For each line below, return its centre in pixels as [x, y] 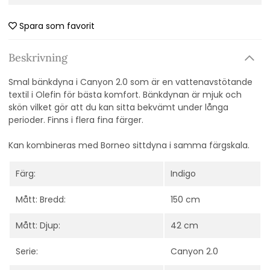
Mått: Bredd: [41, 200]
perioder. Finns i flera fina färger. [76, 120]
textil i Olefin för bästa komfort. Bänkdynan [100, 95]
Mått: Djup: [38, 226]
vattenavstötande [214, 82]
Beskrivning [38, 58]
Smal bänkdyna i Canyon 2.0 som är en [92, 82]
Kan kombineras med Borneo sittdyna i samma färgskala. [129, 146]
